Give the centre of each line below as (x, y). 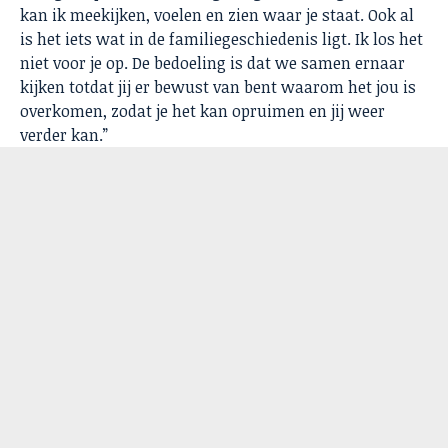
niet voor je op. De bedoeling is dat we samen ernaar (212, 63)
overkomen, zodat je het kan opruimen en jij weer (202, 111)
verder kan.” (64, 135)
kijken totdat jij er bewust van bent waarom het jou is (218, 87)
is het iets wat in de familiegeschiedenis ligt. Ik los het (221, 39)
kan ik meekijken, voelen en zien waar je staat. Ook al (217, 15)
